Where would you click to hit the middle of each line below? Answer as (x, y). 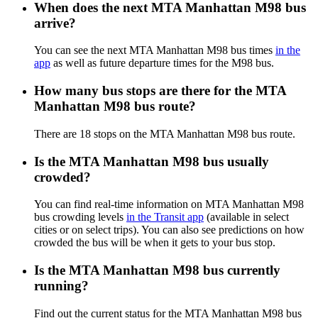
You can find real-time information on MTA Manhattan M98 (169, 204)
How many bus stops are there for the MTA (160, 91)
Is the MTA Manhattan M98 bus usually (152, 161)
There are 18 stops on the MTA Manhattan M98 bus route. (165, 133)
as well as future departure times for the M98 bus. (162, 63)
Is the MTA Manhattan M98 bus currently (157, 270)
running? (61, 285)
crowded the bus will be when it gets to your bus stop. (155, 243)
